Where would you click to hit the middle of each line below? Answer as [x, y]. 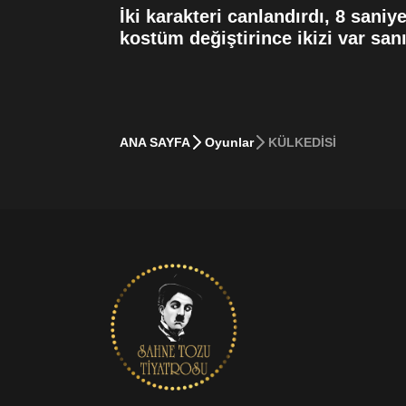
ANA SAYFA [155, 142]
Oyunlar [229, 142]
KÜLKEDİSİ [302, 142]
